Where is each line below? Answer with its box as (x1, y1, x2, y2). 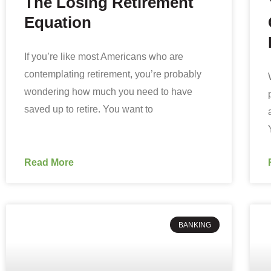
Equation (24, 14, 91, 31)
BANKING (178, 220, 211, 229)
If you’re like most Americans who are (24, 51, 183, 62)
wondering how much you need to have (24, 86, 192, 97)
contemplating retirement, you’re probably (24, 68, 201, 80)
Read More (24, 157, 74, 168)
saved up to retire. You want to (24, 103, 153, 115)
